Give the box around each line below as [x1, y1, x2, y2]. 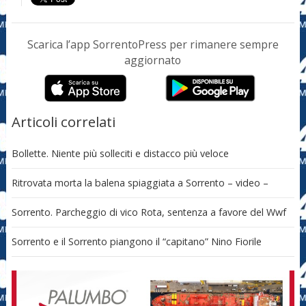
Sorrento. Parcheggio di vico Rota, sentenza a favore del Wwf [11, 206, 286, 219]
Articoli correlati [11, 112, 115, 132]
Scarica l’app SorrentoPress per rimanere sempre [27, 37, 279, 53]
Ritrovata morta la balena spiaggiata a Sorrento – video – [11, 176, 268, 190]
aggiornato [124, 53, 182, 68]
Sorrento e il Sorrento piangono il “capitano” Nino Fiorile [11, 235, 262, 249]
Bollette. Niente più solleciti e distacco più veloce [11, 147, 229, 161]
